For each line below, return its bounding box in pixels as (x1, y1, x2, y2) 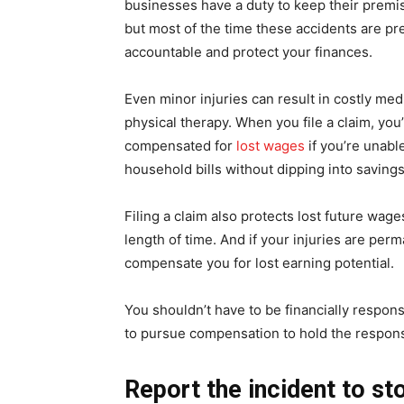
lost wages (236, 136, 305, 154)
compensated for (124, 136, 236, 154)
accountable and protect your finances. (124, 42, 372, 60)
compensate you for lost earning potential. (124, 253, 394, 271)
